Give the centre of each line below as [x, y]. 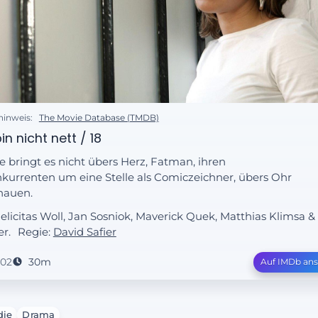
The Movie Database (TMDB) [99, 118]
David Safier [84, 232]
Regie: [35, 232]
